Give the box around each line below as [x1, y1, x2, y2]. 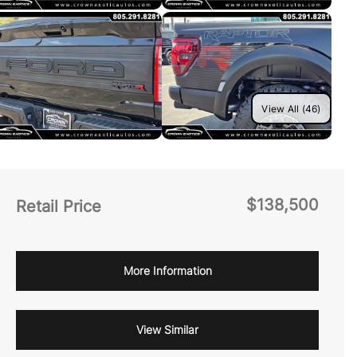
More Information [123, 264, 212, 277]
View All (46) [261, 102, 321, 115]
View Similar [136, 323, 198, 336]
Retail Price [16, 197, 101, 216]
